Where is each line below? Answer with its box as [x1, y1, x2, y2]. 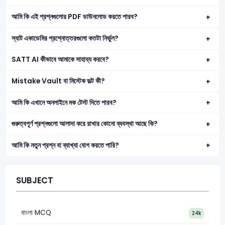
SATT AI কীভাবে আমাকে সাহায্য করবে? [12, 55, 109, 65]
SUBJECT [16, 175, 53, 187]
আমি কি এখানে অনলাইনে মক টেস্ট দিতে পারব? [12, 97, 117, 107]
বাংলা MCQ [21, 207, 51, 217]
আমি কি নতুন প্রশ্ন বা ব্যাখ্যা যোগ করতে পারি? [12, 140, 120, 150]
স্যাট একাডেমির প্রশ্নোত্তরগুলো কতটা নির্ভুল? [12, 33, 119, 43]
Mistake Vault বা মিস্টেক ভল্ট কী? [12, 76, 105, 86]
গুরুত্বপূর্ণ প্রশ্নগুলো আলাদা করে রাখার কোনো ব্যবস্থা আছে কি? [12, 119, 158, 129]
